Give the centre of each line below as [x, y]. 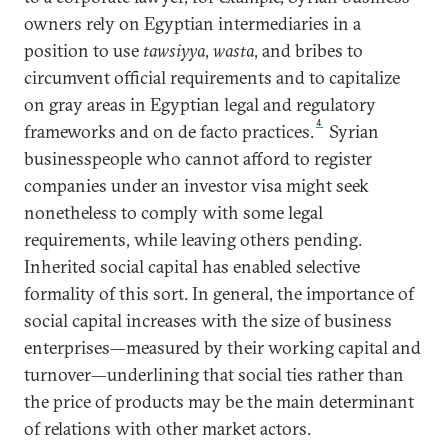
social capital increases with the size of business [208, 320]
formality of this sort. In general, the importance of [219, 293]
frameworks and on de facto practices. [169, 131]
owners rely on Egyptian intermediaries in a [192, 23]
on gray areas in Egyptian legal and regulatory [200, 104]
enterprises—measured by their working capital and [222, 347]
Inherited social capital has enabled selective [192, 266]
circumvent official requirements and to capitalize [212, 77]
